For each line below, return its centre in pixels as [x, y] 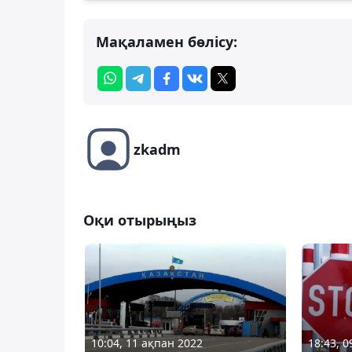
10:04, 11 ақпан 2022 [147, 343]
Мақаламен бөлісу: [167, 42]
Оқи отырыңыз [140, 220]
